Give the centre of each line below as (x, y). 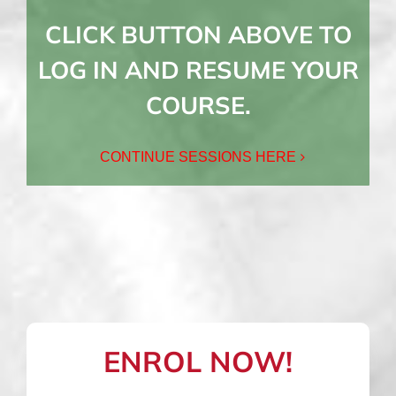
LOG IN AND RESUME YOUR (198, 69)
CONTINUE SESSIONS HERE (198, 157)
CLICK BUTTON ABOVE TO (198, 34)
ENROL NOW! (198, 362)
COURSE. (198, 105)
